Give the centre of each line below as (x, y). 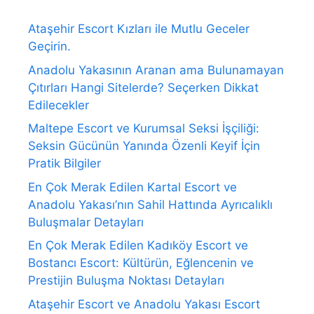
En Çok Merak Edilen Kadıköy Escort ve (138, 246)
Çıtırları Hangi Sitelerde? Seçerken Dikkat (143, 87)
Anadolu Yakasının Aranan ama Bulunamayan (156, 70)
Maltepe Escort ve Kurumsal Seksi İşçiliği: (144, 129)
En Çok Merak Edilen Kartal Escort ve (132, 187)
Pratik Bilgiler (64, 164)
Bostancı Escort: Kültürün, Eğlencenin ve (141, 263)
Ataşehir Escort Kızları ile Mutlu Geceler (139, 29)
